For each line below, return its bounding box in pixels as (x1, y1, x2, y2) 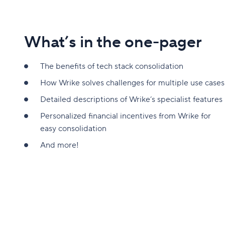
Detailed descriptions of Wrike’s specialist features (40, 94, 222, 104)
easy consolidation (40, 123, 106, 134)
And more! (40, 140, 79, 150)
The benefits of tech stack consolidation (40, 61, 183, 71)
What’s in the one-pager (24, 32, 202, 53)
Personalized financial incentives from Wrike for (40, 110, 211, 121)
